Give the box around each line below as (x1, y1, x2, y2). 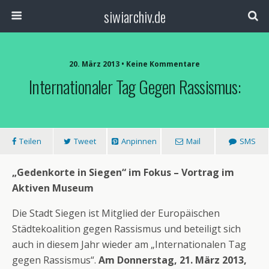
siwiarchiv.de (103, 5, 166, 27)
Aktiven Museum (12, 181, 94, 195)
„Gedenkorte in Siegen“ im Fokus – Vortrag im (12, 166, 234, 179)
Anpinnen (121, 136, 157, 147)
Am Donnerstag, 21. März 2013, (98, 253, 247, 267)
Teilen (19, 136, 41, 147)
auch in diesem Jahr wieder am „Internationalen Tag (12, 238, 246, 251)
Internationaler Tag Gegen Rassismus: (28, 74, 241, 99)
